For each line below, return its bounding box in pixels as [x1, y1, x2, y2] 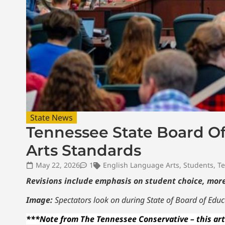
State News [30, 111, 73, 123]
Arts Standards [26, 141, 141, 160]
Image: [26, 194, 53, 206]
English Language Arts [103, 160, 179, 170]
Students [183, 160, 213, 170]
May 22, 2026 [36, 160, 80, 170]
